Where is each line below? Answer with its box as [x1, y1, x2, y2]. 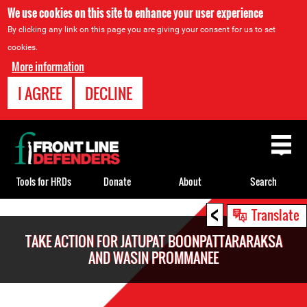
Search [250, 173, 277, 188]
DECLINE [85, 82, 133, 104]
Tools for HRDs [16, 173, 71, 188]
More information [12, 58, 85, 75]
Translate [251, 205, 299, 224]
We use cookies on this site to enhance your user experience [8, 5, 264, 21]
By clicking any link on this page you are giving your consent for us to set [8, 25, 276, 34]
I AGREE [18, 82, 62, 104]
